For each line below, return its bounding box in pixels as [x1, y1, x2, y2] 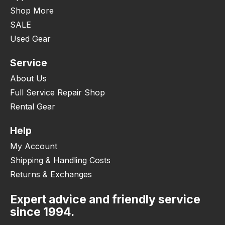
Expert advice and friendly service [10, 192, 200, 206]
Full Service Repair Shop [10, 87, 105, 98]
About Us [10, 73, 47, 84]
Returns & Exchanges [10, 169, 92, 179]
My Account [10, 141, 57, 151]
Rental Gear [10, 101, 55, 112]
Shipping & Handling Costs [10, 155, 110, 165]
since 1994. [10, 204, 74, 219]
